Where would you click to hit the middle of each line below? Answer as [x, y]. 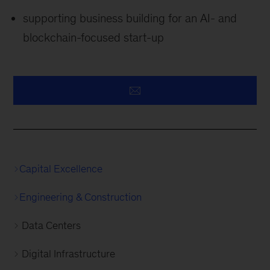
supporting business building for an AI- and [130, 18]
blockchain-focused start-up [94, 37]
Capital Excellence [61, 169]
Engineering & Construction [81, 197]
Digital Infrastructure [69, 254]
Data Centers [52, 225]
